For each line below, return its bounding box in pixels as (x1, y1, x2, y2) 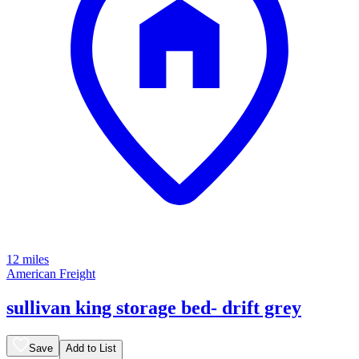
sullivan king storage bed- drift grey (6, 296, 301, 318)
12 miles (6, 252, 49, 266)
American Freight (6, 266, 95, 280)
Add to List (66, 341, 116, 354)
